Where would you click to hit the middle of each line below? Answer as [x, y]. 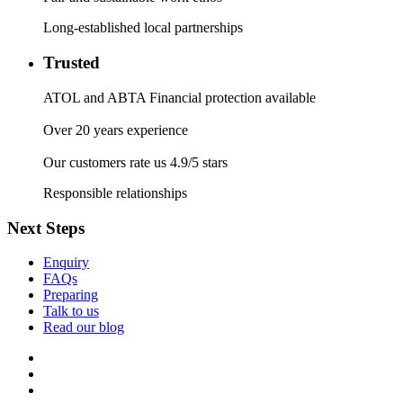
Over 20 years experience [116, 130]
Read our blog [84, 327]
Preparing [71, 295]
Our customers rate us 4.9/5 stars [135, 162]
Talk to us [71, 311]
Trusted [74, 63]
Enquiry [66, 263]
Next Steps [46, 228]
